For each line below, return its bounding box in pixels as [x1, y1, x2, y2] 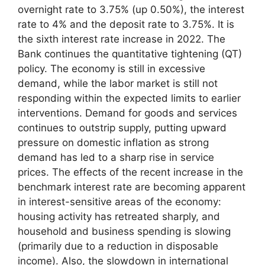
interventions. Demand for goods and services [18, 107, 237, 119]
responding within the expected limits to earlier [18, 92, 241, 104]
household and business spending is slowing [18, 225, 231, 237]
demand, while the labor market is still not [18, 77, 218, 89]
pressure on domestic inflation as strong [18, 137, 209, 148]
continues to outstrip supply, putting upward [18, 122, 227, 134]
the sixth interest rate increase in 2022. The [18, 33, 225, 45]
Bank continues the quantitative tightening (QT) [18, 48, 242, 60]
